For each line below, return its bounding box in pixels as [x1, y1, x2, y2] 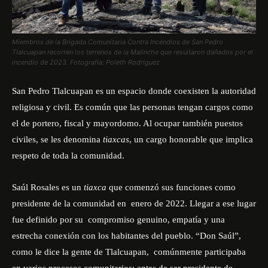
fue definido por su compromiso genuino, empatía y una [12, 215, 225, 224]
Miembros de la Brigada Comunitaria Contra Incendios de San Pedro [12, 38, 223, 46]
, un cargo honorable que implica [129, 135, 253, 144]
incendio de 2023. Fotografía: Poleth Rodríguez [12, 58, 160, 66]
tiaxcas [103, 135, 129, 144]
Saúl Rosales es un [12, 182, 81, 192]
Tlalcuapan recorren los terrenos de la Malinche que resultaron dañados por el [12, 48, 253, 56]
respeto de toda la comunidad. [12, 151, 124, 160]
